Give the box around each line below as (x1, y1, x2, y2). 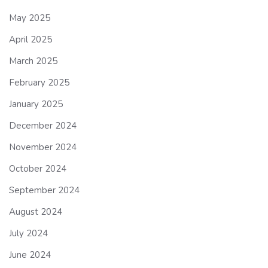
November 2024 (9, 141, 77, 153)
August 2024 (9, 205, 62, 218)
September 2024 (9, 184, 80, 196)
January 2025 (9, 98, 63, 110)
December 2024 (9, 119, 77, 132)
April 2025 (9, 33, 52, 45)
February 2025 (9, 76, 69, 89)
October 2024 (9, 162, 66, 175)
